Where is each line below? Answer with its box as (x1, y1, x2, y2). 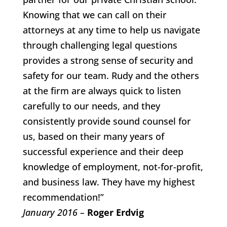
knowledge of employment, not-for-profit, (22, 160, 203, 173)
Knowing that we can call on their (22, 8, 167, 21)
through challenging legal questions (22, 39, 177, 51)
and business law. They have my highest (22, 175, 195, 188)
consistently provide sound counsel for (22, 115, 191, 127)
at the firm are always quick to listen (22, 84, 181, 97)
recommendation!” (22, 191, 104, 203)
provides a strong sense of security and (22, 54, 193, 66)
